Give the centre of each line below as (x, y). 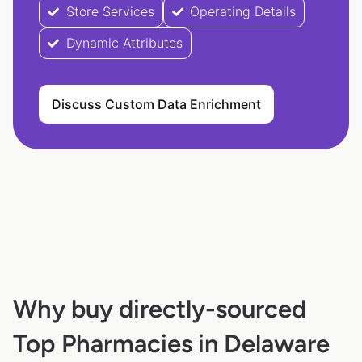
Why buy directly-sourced (160, 309)
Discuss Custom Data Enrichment (156, 105)
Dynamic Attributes (124, 43)
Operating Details (243, 12)
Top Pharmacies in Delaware (171, 344)
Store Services (110, 12)
